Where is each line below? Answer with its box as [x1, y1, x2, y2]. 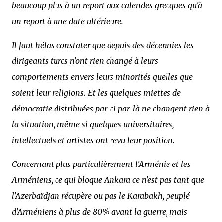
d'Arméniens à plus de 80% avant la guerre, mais [12, 207, 187, 217]
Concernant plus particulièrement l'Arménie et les [12, 159, 191, 169]
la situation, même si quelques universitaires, [12, 119, 174, 129]
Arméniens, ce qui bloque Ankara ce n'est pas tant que [12, 175, 204, 185]
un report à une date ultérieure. [12, 16, 123, 26]
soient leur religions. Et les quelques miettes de [12, 88, 181, 98]
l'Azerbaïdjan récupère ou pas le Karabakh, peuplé [12, 191, 190, 201]
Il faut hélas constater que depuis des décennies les [12, 40, 194, 50]
